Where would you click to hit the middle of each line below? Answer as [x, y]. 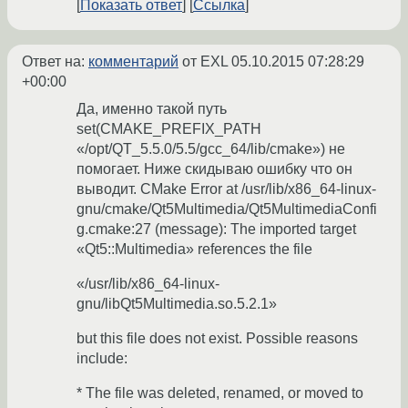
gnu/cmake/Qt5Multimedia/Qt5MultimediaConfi [227, 209]
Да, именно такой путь [152, 109]
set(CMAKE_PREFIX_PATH [169, 129]
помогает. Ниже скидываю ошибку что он [214, 169]
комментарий [133, 62]
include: [102, 359]
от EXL [205, 62]
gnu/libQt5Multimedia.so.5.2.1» [177, 304]
